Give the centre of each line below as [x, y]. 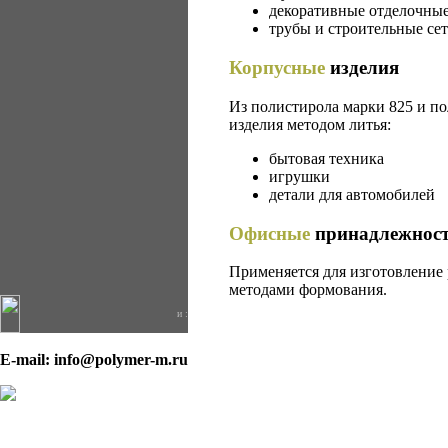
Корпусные [277, 68]
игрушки [299, 176]
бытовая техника [326, 158]
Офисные [269, 233]
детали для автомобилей [352, 194]
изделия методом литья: [310, 124]
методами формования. [308, 290]
